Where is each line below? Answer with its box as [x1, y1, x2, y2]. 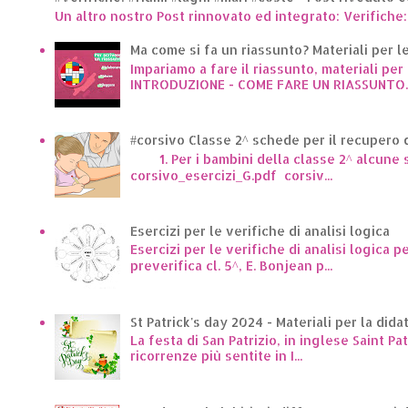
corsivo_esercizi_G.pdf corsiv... [129, 168, 332, 184]
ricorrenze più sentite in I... [129, 348, 302, 364]
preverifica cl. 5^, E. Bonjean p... [129, 257, 332, 273]
